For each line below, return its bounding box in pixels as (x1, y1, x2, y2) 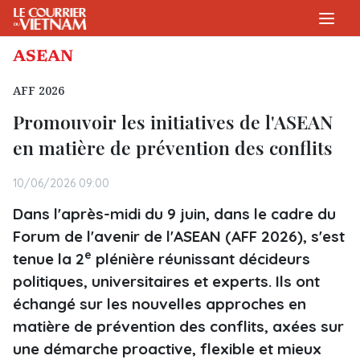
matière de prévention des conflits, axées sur (13, 317, 344, 336)
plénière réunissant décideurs (92, 249, 310, 268)
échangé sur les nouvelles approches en (13, 294, 306, 313)
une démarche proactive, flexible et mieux (13, 339, 321, 358)
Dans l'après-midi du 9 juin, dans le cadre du (13, 204, 336, 223)
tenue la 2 (13, 249, 84, 268)
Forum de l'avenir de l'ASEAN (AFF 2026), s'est (13, 227, 345, 246)
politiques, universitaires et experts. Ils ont (13, 272, 320, 291)
